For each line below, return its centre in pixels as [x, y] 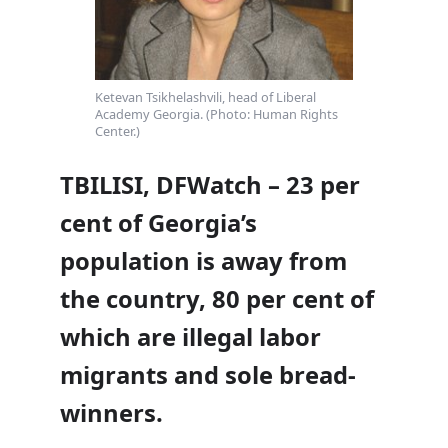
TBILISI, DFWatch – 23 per [210, 184]
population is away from [203, 260]
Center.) [117, 131]
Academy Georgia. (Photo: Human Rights [216, 114]
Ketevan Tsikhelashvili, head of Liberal [205, 97]
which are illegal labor [190, 336]
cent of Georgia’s [158, 222]
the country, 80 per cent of [217, 298]
